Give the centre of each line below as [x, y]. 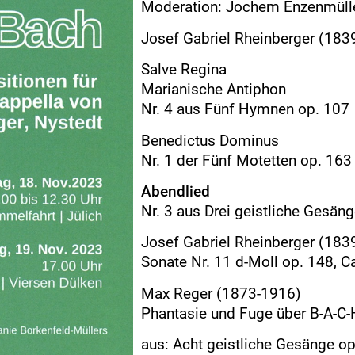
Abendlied [176, 191]
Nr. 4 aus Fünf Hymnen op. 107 [245, 109]
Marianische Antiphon [214, 90]
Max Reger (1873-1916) [221, 293]
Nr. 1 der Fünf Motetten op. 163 [246, 160]
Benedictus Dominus [210, 140]
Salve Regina [184, 70]
